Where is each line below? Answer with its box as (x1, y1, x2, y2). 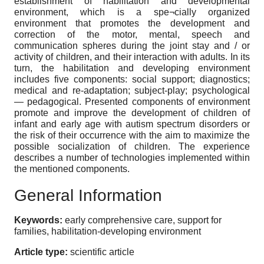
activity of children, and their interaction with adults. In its (14, 52, 250, 62)
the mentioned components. (14, 164, 130, 174)
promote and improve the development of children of (14, 108, 250, 118)
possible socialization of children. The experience (14, 141, 250, 152)
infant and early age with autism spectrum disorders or (14, 119, 250, 130)
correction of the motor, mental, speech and (14, 29, 250, 40)
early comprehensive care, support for (65, 215, 222, 226)
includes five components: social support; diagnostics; (14, 74, 250, 85)
